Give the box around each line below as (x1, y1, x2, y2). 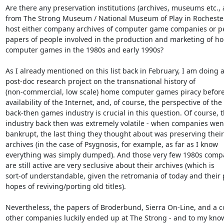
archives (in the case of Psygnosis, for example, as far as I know (5, 139, 218, 149)
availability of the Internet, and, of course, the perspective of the (5, 97, 222, 107)
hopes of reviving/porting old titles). (5, 181, 126, 191)
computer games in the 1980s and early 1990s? (5, 45, 163, 54)
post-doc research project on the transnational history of (5, 76, 195, 86)
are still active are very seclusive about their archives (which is (5, 160, 214, 170)
